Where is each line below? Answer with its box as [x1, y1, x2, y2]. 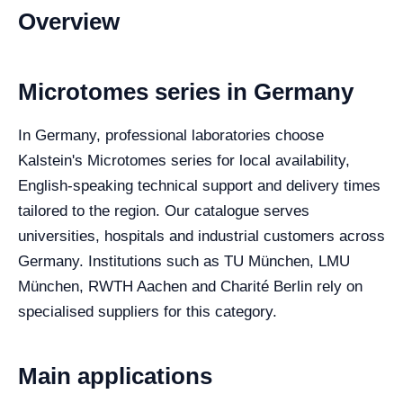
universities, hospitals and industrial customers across [18, 227, 385, 245]
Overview [18, 7, 120, 35]
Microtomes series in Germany [18, 77, 354, 105]
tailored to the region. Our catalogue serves [18, 201, 309, 219]
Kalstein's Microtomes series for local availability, [18, 151, 350, 169]
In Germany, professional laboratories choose [18, 126, 324, 144]
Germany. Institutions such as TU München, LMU [18, 252, 350, 270]
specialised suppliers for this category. [18, 302, 277, 320]
